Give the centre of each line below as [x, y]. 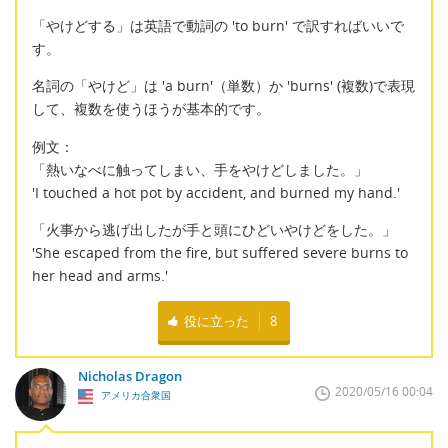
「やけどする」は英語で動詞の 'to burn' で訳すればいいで [218, 25]
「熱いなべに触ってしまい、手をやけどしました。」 [200, 169]
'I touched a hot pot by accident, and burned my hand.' [216, 192]
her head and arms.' [100, 275]
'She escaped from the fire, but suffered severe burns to [220, 252]
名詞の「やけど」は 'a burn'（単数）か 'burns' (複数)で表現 [223, 86]
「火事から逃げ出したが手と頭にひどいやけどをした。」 [214, 229]
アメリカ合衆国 [134, 395]
